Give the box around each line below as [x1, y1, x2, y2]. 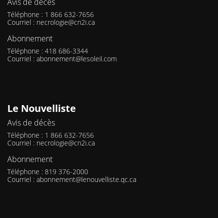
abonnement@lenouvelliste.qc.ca [36, 175, 136, 184]
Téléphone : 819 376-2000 [7, 167, 88, 177]
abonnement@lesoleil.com [36, 54, 117, 64]
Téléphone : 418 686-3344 [7, 46, 88, 56]
